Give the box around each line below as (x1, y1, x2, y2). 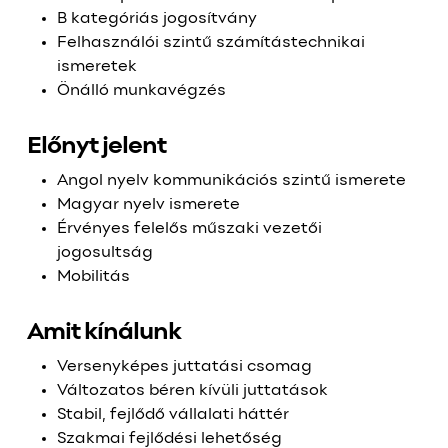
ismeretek (56, 59, 137, 75)
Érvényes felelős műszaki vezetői (56, 221, 322, 237)
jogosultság (56, 245, 153, 261)
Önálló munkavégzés (56, 83, 226, 99)
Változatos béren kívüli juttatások (56, 383, 328, 399)
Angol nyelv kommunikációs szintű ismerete (56, 173, 406, 189)
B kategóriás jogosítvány (56, 11, 257, 27)
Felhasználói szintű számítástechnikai (56, 35, 365, 51)
